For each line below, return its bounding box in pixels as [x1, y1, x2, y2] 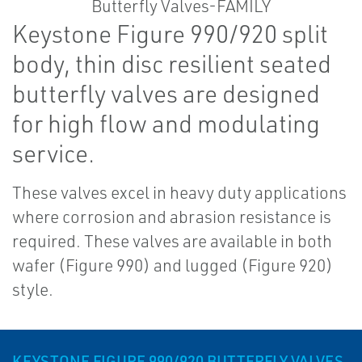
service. [12, 138, 95, 168]
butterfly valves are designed [12, 78, 320, 108]
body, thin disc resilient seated [12, 48, 331, 78]
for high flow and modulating [12, 108, 320, 138]
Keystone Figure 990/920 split [12, 19, 328, 48]
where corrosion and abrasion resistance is [12, 206, 331, 227]
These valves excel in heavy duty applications [12, 182, 347, 203]
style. [12, 279, 53, 300]
